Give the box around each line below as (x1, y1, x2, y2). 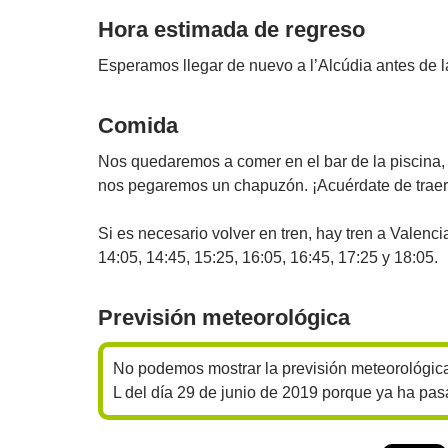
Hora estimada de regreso (98, 17, 365, 42)
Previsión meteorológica (98, 305, 350, 330)
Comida (98, 113, 178, 138)
